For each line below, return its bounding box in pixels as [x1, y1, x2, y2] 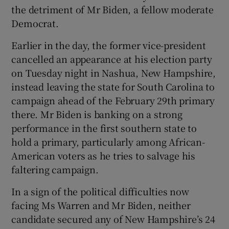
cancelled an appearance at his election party [11, 52, 212, 65]
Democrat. [11, 16, 59, 30]
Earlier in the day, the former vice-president [11, 38, 206, 52]
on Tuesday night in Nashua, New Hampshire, [11, 65, 216, 79]
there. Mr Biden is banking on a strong [11, 107, 182, 121]
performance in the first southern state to [11, 121, 197, 134]
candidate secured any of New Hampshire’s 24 [11, 212, 215, 225]
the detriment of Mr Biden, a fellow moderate [11, 2, 214, 16]
